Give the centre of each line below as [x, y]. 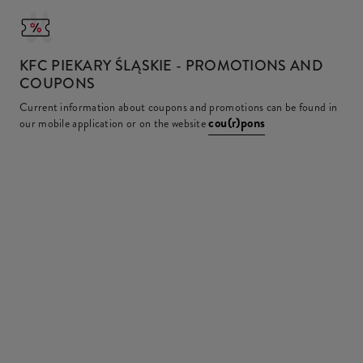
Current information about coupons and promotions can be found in [179, 107]
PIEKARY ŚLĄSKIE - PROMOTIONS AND [185, 66]
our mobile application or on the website [114, 123]
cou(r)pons [237, 123]
